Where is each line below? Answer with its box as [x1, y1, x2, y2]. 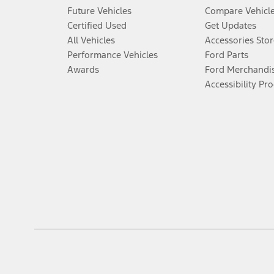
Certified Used [67, 19, 127, 31]
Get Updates [204, 19, 256, 31]
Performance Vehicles [67, 48, 158, 61]
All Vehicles [67, 34, 115, 46]
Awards [67, 63, 99, 75]
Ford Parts [204, 48, 248, 61]
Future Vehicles [67, 4, 131, 17]
